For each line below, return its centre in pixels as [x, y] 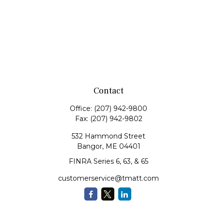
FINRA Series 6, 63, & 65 [108, 161]
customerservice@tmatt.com [108, 178]
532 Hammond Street [108, 136]
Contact [108, 91]
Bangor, [90, 146]
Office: [82, 108]
